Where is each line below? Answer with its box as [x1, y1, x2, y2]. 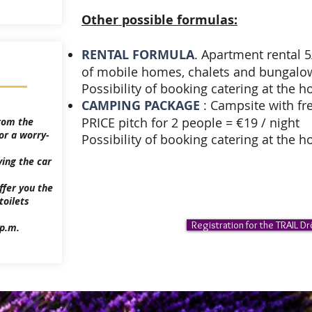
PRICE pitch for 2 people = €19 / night [81, 114, 299, 131]
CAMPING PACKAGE [81, 97, 200, 114]
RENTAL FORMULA [81, 46, 194, 63]
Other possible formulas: [81, 11, 237, 29]
